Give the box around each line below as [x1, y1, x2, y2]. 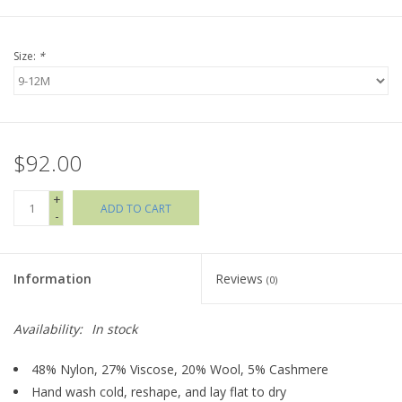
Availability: [13, 320, 83, 338]
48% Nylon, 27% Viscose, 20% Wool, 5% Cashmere [31, 361, 328, 379]
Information [13, 270, 92, 288]
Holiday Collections [13, 29, 124, 46]
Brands [13, 129, 55, 146]
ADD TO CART [100, 201, 171, 217]
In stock [92, 320, 137, 338]
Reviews [215, 270, 267, 288]
